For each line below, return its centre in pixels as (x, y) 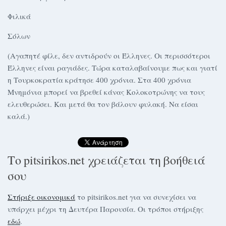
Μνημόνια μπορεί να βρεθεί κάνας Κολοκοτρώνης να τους (106, 92)
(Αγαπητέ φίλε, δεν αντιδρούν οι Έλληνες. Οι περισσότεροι (109, 55)
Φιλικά (19, 16)
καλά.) (19, 116)
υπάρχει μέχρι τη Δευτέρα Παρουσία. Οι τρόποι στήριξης (105, 209)
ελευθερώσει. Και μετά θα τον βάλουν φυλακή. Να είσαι (103, 104)
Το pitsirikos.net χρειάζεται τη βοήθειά (106, 160)
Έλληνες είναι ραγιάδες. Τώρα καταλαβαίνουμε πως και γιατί (112, 68)
